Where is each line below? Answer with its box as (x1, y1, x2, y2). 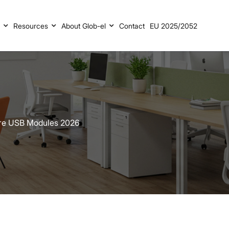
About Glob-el (61, 21, 106, 30)
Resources (13, 21, 49, 30)
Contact (119, 21, 145, 30)
